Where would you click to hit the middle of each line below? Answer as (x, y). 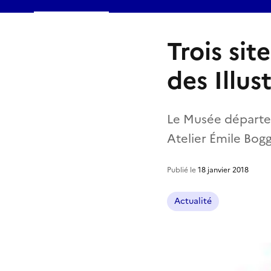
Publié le (182, 170)
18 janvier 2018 (223, 170)
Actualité (193, 201)
